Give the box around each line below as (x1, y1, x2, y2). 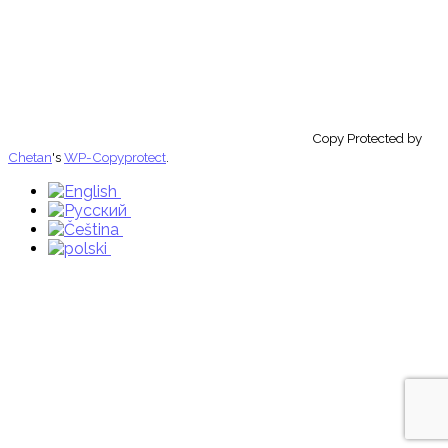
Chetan (8, 148, 52, 165)
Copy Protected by (312, 129, 422, 146)
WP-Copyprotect (64, 148, 166, 165)
